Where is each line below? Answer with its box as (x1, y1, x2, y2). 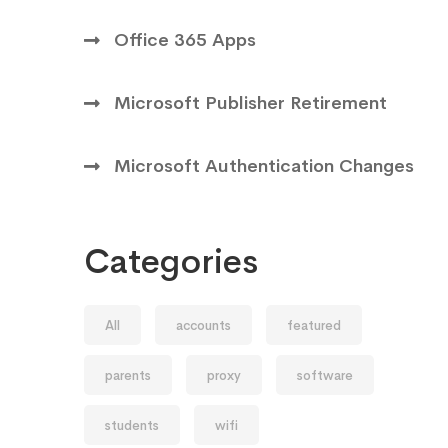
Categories (84, 239, 258, 283)
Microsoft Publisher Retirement (114, 91, 387, 114)
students (105, 416, 159, 434)
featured (287, 316, 341, 334)
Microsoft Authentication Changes (114, 154, 414, 177)
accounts (176, 316, 231, 334)
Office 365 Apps (114, 28, 256, 51)
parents (105, 366, 151, 384)
